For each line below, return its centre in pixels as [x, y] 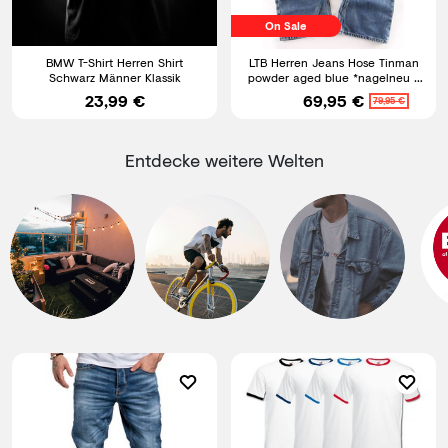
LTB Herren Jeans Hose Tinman [333, 62]
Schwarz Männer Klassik [114, 77]
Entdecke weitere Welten [224, 160]
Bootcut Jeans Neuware [333, 92]
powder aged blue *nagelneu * [300, 77]
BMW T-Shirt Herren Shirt [114, 62]
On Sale [286, 26]
